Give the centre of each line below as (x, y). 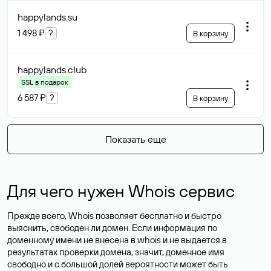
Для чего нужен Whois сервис (121, 191)
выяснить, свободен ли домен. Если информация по (112, 228)
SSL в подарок (45, 82)
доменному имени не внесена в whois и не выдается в (117, 240)
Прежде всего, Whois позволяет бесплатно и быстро (114, 216)
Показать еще (135, 139)
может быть (204, 264)
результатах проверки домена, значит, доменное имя (116, 252)
